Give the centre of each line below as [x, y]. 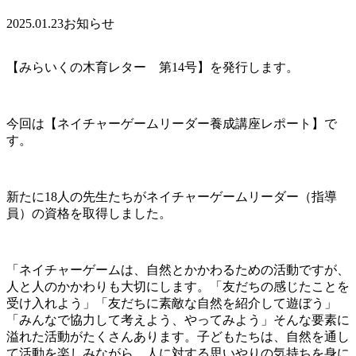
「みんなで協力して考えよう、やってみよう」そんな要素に [178, 319]
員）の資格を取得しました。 [89, 213]
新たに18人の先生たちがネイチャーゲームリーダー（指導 [172, 196]
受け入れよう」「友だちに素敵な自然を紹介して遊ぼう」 [172, 303]
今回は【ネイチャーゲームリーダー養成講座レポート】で [172, 123]
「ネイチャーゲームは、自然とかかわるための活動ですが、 [178, 269]
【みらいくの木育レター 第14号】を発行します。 [153, 67]
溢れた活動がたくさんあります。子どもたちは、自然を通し [178, 336]
